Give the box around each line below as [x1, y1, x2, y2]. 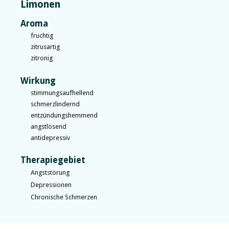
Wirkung [20, 75, 56, 86]
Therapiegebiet [20, 155, 85, 166]
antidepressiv [31, 133, 70, 142]
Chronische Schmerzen [31, 193, 97, 201]
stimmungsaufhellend [31, 88, 94, 97]
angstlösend [31, 122, 66, 130]
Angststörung [31, 169, 70, 177]
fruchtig [31, 31, 53, 39]
